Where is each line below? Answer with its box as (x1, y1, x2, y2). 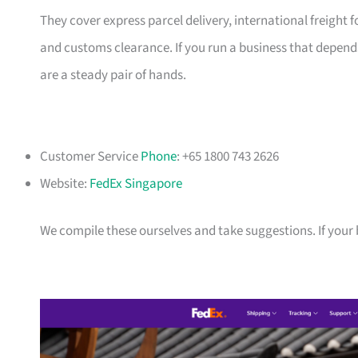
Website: (40, 173, 89, 193)
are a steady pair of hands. (40, 65, 186, 85)
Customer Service (40, 146, 141, 166)
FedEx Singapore (89, 173, 182, 193)
